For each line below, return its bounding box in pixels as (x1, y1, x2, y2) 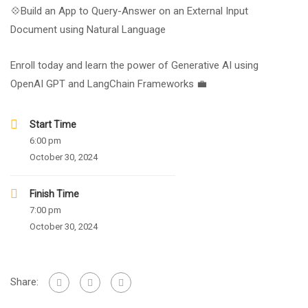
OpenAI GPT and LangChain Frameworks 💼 (10, 78, 207, 90)
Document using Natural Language (10, 23, 166, 36)
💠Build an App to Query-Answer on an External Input (10, 5, 248, 17)
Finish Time (30, 188, 79, 199)
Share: (10, 275, 38, 288)
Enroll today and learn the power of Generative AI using (10, 59, 258, 71)
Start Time (30, 119, 76, 130)
